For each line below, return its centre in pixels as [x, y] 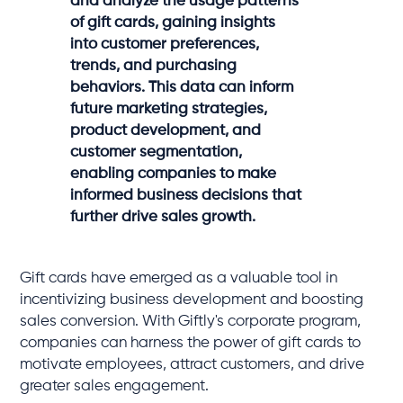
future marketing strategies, [169, 109]
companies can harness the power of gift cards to [191, 343]
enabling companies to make [174, 174]
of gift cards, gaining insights [173, 22]
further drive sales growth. [163, 217]
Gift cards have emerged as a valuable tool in [179, 278]
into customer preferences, [165, 44]
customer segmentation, [157, 152]
